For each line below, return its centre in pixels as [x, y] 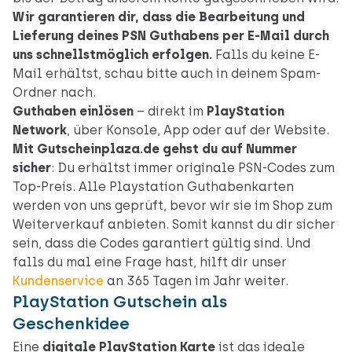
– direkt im [170, 112]
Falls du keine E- [266, 55]
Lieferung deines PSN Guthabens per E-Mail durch [171, 36]
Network [40, 130]
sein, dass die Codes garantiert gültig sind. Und [161, 244]
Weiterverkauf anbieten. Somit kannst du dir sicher [174, 225]
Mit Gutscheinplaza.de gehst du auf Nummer [155, 149]
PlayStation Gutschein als [120, 302]
